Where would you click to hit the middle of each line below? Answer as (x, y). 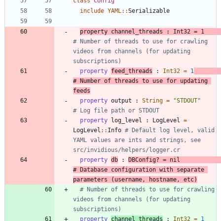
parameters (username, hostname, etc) (135, 180)
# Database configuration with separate (139, 170)
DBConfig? (144, 160)
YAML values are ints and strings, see (137, 140)
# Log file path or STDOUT (116, 111)
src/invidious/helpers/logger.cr (127, 150)
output (121, 101)
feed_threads (132, 71)
